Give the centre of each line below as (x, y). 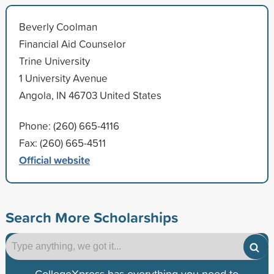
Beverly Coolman (58, 26)
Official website (54, 160)
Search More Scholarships (91, 217)
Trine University (54, 61)
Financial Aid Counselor (72, 43)
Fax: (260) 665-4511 (62, 143)
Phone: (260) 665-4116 (69, 125)
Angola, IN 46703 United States (90, 95)
